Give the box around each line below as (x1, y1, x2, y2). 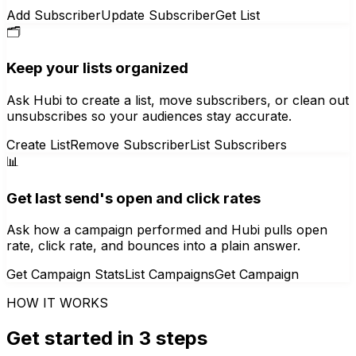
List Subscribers (190, 136, 287, 153)
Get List (215, 6, 260, 23)
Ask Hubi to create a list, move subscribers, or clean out (6, 91, 349, 108)
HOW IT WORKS (6, 295, 108, 311)
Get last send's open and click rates (6, 188, 261, 207)
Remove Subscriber (70, 136, 190, 153)
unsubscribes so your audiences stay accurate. (6, 107, 292, 124)
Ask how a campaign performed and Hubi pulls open (6, 222, 327, 238)
